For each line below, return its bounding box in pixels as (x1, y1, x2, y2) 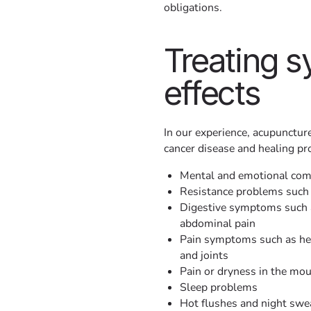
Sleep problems (180, 279, 258, 295)
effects (163, 72, 260, 112)
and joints (180, 247, 229, 263)
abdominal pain (180, 215, 256, 231)
